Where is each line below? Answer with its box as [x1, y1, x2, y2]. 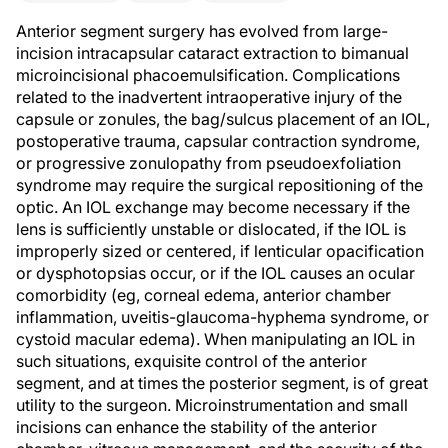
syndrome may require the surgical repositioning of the [16, 175, 423, 195]
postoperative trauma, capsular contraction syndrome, [16, 131, 420, 151]
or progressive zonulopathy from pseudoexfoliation [16, 153, 401, 173]
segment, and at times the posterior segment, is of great [16, 373, 428, 393]
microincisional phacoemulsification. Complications [16, 65, 400, 85]
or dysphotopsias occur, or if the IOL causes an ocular [16, 263, 415, 283]
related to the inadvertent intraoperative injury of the [16, 87, 402, 107]
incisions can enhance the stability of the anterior [16, 417, 377, 437]
